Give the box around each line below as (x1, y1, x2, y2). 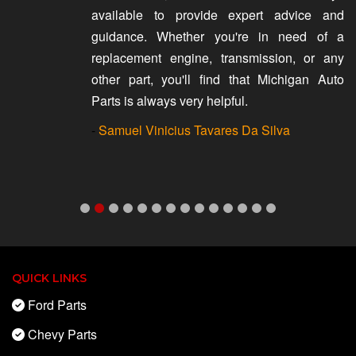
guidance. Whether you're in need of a (91, 27, 344, 46)
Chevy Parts (28, 325, 97, 344)
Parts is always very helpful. (91, 91, 248, 110)
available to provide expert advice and (91, 6, 344, 25)
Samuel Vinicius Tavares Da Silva (99, 121, 290, 140)
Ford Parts (28, 296, 87, 315)
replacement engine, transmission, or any (91, 48, 344, 68)
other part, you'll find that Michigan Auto (91, 70, 344, 89)
